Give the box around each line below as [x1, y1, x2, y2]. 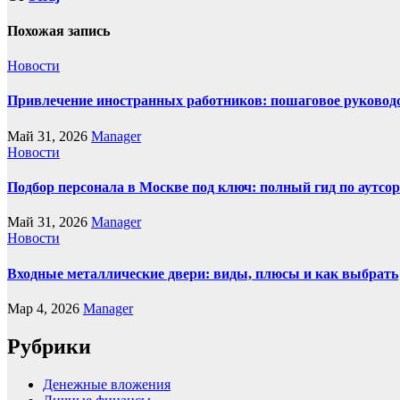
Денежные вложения [43, 376, 171, 392]
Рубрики [7, 334, 91, 358]
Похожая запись [7, 22, 110, 38]
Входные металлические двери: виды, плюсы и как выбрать [7, 265, 398, 281]
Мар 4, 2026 [7, 300, 83, 316]
